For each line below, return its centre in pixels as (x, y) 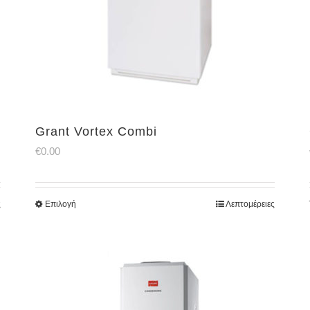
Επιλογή (60, 204)
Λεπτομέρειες (250, 204)
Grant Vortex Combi (96, 131)
